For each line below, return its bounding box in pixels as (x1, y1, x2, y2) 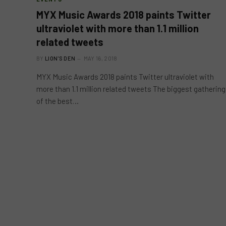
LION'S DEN (45, 54, 76, 62)
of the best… (36, 96, 79, 105)
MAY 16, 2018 (83, 54, 118, 62)
